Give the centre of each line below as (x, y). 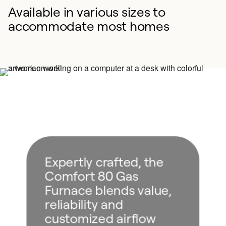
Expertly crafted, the (104, 162)
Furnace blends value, (108, 190)
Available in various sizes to (87, 12)
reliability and (84, 204)
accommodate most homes (89, 26)
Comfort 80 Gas (91, 176)
